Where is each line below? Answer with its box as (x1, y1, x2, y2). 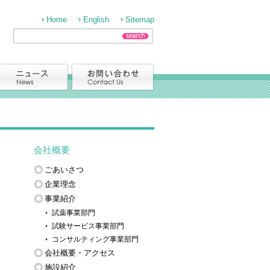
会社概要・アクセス (45, 248, 115, 257)
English (83, 15, 109, 24)
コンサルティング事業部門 (52, 235, 139, 243)
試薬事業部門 (52, 209, 95, 216)
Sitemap (125, 15, 154, 24)
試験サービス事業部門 (52, 222, 124, 230)
